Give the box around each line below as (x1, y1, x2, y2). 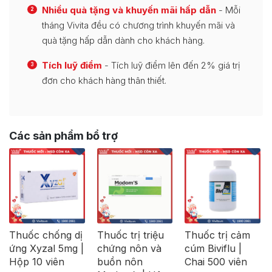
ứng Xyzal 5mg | (9, 242, 84, 255)
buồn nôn (97, 256, 143, 268)
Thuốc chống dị (9, 229, 83, 242)
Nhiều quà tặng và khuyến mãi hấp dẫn (42, 4, 216, 16)
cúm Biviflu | (185, 242, 239, 255)
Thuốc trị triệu (97, 229, 164, 242)
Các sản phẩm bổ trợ (9, 129, 118, 142)
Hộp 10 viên (9, 256, 64, 268)
